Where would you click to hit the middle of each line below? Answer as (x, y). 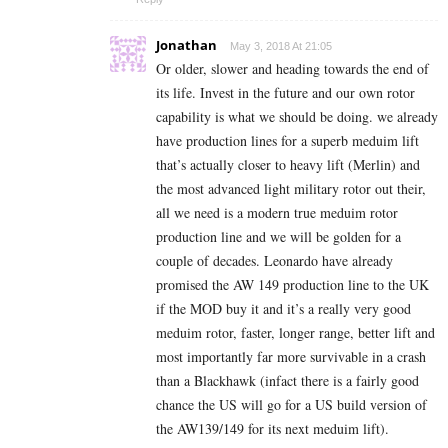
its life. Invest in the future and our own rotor (285, 93)
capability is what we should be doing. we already (297, 117)
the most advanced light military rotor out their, (291, 189)
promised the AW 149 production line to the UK (292, 285)
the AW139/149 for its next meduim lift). (272, 429)
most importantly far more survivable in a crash (291, 357)
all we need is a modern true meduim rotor (277, 213)
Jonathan (186, 45)
